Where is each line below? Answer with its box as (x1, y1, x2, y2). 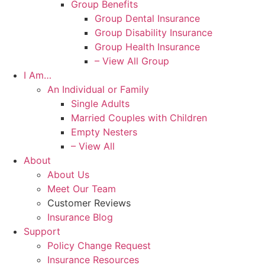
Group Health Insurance (95, 41, 200, 53)
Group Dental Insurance (95, 12, 200, 25)
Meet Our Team (47, 183, 116, 195)
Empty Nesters (71, 126, 137, 138)
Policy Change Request (47, 240, 151, 252)
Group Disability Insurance (95, 27, 212, 39)
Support (24, 225, 60, 238)
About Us (47, 169, 89, 181)
